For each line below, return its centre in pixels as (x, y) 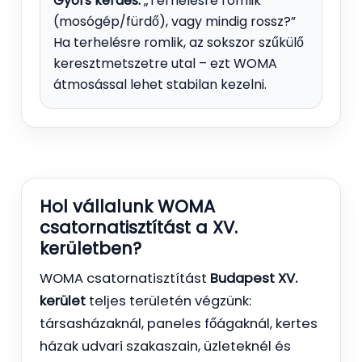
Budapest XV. (254, 278)
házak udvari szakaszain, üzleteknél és (165, 346)
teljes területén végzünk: (168, 301)
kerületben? (90, 248)
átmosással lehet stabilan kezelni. (160, 84)
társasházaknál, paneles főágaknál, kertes (179, 323)
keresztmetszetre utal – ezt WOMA (165, 63)
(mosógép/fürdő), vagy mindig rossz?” (175, 21)
